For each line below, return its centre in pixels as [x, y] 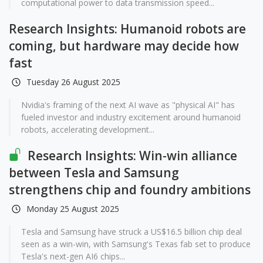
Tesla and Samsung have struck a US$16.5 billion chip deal [131, 232]
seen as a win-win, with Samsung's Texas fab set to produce [136, 244]
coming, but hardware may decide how [124, 46]
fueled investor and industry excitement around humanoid [131, 117]
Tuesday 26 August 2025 [73, 82]
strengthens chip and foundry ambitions [130, 190]
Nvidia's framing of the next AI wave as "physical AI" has [128, 105]
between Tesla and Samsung [94, 173]
